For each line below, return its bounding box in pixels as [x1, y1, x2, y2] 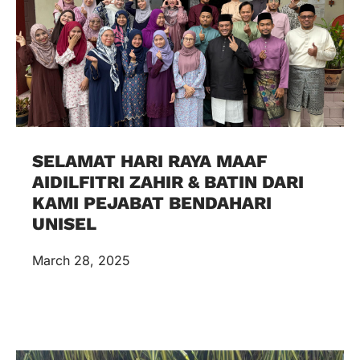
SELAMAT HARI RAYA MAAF [32, 150, 267, 171]
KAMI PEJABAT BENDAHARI [32, 192, 272, 213]
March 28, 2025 [32, 252, 130, 268]
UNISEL [32, 213, 96, 234]
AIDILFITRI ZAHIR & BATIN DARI [32, 171, 304, 192]
